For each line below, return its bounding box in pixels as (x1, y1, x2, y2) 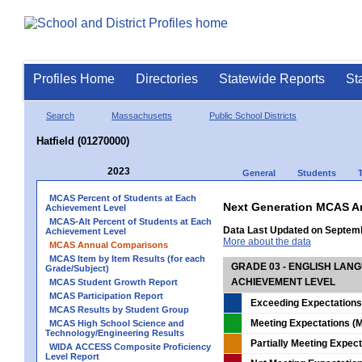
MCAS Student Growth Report (49, 276, 178, 287)
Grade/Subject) (45, 263, 109, 273)
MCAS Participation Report (49, 290, 163, 301)
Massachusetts (112, 110, 172, 120)
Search (46, 110, 74, 120)
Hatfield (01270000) (36, 134, 129, 147)
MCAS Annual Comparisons (49, 239, 168, 250)
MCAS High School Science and (49, 318, 184, 328)
